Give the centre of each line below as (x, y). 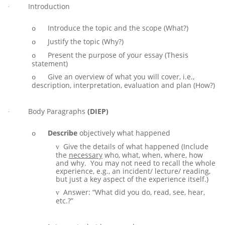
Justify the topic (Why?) (86, 42)
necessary (86, 155)
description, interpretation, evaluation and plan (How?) (123, 85)
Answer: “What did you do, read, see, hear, (134, 192)
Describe (63, 133)
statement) (50, 64)
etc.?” (65, 201)
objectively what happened (124, 133)
